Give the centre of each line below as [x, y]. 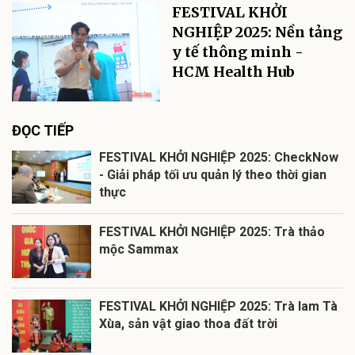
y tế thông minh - [238, 52]
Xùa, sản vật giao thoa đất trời [188, 324]
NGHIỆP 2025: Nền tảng [258, 32]
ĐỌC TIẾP [43, 131]
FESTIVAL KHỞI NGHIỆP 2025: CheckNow [219, 158]
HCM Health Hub [234, 72]
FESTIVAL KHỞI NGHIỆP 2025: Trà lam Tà [218, 307]
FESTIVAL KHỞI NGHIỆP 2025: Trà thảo [212, 232]
